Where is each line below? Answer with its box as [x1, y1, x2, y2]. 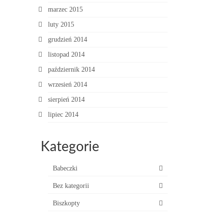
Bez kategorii [52, 182, 89, 189]
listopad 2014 [47, 51, 85, 58]
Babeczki [52, 165, 77, 172]
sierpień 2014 [47, 96, 85, 103]
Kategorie [40, 140, 99, 154]
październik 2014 [47, 66, 95, 73]
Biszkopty [52, 200, 80, 207]
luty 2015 [47, 21, 74, 28]
